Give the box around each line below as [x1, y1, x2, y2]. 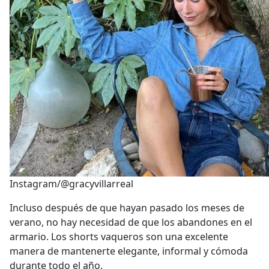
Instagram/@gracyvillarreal [10, 177, 133, 190]
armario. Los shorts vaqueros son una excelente [10, 230, 228, 243]
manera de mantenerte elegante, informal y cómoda [10, 244, 248, 258]
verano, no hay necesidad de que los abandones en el [10, 216, 252, 229]
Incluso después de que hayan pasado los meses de [10, 201, 244, 214]
